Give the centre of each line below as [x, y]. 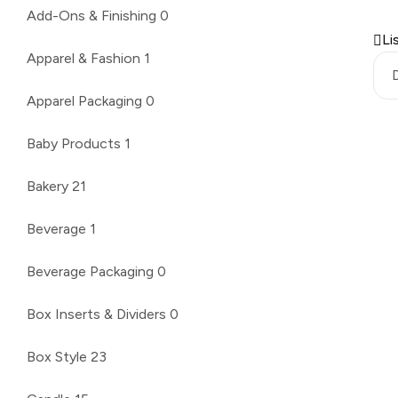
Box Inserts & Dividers [96, 314]
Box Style [57, 356]
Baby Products [74, 143]
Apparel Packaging [84, 100]
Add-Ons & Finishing [92, 15]
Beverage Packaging [90, 271]
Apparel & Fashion [84, 58]
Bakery [48, 186]
